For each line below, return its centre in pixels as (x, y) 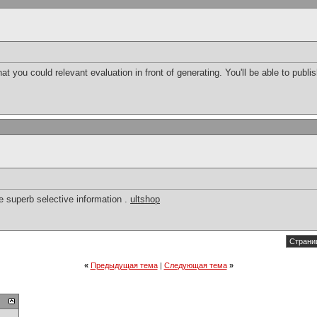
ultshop (145, 200)
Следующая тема (195, 265)
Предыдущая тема (124, 265)
